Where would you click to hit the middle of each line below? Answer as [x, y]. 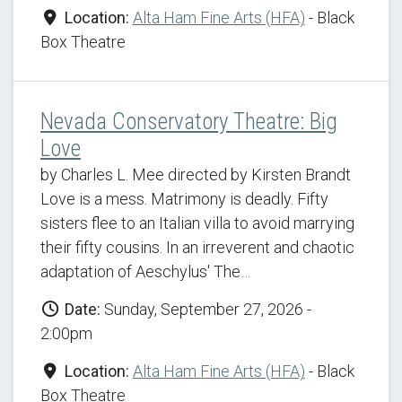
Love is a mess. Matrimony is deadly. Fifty [184, 199]
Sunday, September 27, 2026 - [205, 309]
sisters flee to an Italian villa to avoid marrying [197, 223]
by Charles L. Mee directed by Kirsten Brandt [196, 175]
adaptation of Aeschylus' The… [145, 271]
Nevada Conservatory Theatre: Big [189, 122]
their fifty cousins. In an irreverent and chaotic [197, 247]
